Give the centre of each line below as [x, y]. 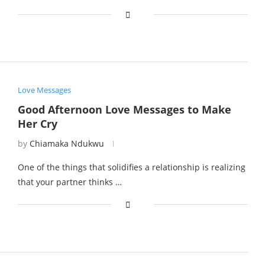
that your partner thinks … [70, 182]
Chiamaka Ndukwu [67, 144]
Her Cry [37, 124]
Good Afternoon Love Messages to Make [124, 110]
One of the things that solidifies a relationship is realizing [131, 167]
